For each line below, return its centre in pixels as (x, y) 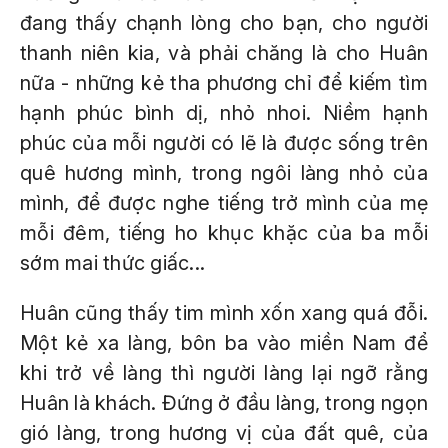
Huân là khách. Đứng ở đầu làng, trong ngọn (224, 403)
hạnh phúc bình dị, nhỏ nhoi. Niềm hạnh (224, 113)
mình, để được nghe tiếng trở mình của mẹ (224, 203)
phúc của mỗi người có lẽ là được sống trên (224, 143)
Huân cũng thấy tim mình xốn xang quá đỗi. (224, 313)
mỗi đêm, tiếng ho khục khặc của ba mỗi (224, 233)
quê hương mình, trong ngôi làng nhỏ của (224, 173)
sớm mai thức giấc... (112, 263)
